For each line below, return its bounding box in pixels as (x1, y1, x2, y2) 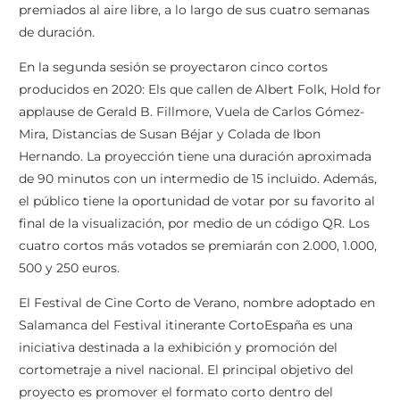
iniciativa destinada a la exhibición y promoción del (19, 338, 337, 355)
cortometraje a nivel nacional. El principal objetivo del (19, 361, 354, 378)
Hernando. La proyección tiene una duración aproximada (19, 147, 371, 164)
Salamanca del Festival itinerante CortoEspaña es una (19, 316, 353, 333)
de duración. (19, 23, 95, 40)
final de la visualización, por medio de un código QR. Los (19, 214, 370, 231)
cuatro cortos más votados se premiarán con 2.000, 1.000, (19, 237, 377, 254)
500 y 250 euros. (19, 259, 120, 276)
